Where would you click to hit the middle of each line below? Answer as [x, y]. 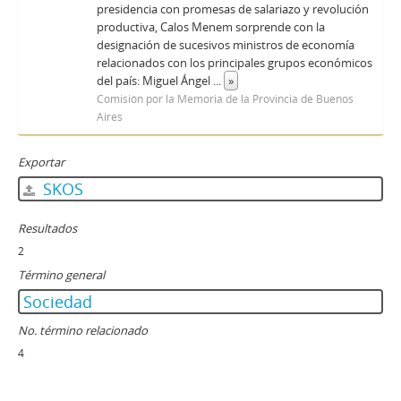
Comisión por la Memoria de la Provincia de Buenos [225, 98]
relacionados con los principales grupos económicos [234, 63]
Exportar [41, 162]
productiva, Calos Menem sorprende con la [210, 27]
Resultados [47, 228]
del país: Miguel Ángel [154, 81]
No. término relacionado [83, 330]
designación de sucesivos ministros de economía [225, 45]
